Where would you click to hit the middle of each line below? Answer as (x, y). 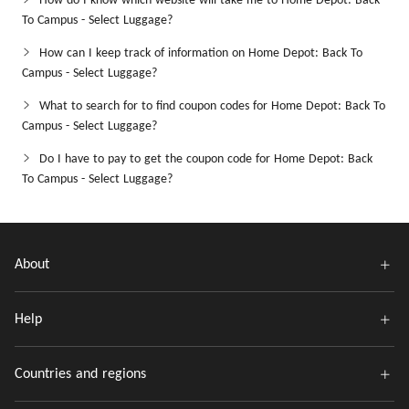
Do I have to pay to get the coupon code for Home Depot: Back (206, 159)
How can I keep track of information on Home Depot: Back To (201, 53)
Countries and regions (80, 374)
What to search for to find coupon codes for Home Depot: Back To (212, 106)
